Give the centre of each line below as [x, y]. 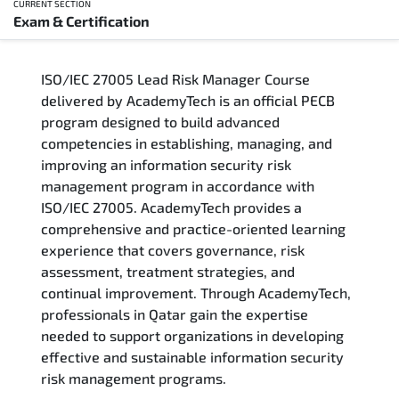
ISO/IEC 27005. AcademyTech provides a [171, 207]
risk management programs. [134, 378]
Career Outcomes [70, 183]
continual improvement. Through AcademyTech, [196, 292]
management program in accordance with [178, 185]
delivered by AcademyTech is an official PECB [188, 100]
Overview [45, 53]
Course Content [63, 227]
